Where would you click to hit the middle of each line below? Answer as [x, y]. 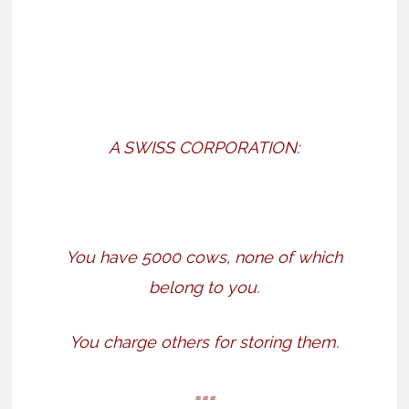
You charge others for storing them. [204, 341]
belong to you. [204, 287]
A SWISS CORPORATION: [204, 147]
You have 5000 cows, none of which [204, 257]
